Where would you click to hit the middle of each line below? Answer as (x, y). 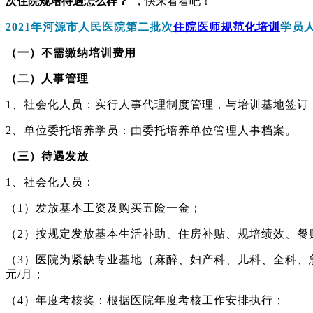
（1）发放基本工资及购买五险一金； (104, 208)
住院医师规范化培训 (227, 27)
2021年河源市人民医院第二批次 (89, 27)
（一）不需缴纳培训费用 (71, 52)
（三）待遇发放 (47, 156)
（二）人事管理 (47, 78)
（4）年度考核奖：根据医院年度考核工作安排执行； (145, 300)
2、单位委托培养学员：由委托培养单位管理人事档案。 (151, 130)
